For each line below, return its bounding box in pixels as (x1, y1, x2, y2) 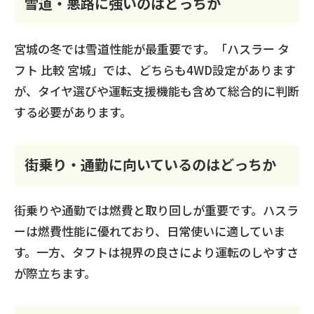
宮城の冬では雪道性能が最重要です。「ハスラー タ (14, 39, 289, 57)
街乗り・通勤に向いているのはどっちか (25, 153, 276, 175)
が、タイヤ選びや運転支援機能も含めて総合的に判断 (14, 81, 299, 100)
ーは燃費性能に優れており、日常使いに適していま (14, 221, 285, 240)
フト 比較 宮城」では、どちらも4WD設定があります (14, 60, 296, 78)
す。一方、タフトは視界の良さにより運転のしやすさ (14, 243, 299, 261)
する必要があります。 (14, 102, 132, 121)
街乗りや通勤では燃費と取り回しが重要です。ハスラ (14, 200, 299, 219)
